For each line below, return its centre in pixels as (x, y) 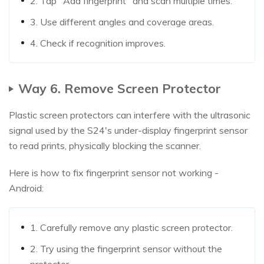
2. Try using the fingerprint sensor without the (126, 249)
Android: (26, 188)
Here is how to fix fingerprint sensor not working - (114, 173)
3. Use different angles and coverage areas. (122, 22)
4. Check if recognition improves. (98, 43)
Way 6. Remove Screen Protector (120, 88)
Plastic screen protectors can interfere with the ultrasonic (130, 115)
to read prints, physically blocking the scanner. (105, 146)
